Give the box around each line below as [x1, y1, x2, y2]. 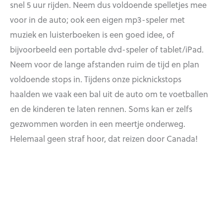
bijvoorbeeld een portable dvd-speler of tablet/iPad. [10, 43, 204, 55]
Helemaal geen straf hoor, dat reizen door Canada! [10, 132, 198, 144]
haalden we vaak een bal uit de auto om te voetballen [10, 87, 208, 100]
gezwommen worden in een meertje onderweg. [10, 117, 185, 129]
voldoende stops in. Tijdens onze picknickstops [10, 72, 181, 85]
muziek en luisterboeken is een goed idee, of [10, 28, 174, 40]
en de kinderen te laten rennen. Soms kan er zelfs [10, 102, 192, 114]
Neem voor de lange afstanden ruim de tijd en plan [10, 57, 199, 70]
